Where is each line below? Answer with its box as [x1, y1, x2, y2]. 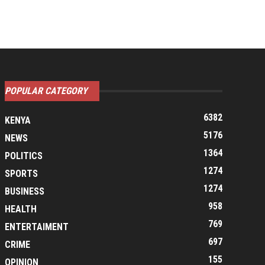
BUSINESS [5, 186, 44, 197]
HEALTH [5, 203, 37, 215]
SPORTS [5, 168, 38, 179]
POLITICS [5, 150, 43, 161]
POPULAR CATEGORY [5, 85, 88, 96]
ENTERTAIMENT [5, 221, 69, 232]
